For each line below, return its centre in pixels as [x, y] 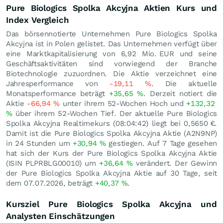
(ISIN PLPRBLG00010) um [53, 163]
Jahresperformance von [58, 83]
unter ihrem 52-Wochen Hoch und [123, 103]
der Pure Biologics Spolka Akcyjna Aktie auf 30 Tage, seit [111, 173]
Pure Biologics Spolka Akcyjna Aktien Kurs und [111, 8]
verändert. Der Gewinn [175, 163]
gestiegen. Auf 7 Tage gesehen [161, 143]
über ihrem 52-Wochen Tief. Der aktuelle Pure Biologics [114, 113]
